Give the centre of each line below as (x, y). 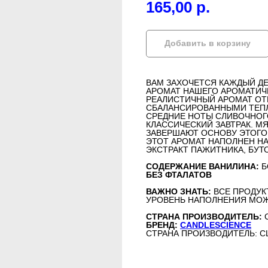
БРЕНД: (163, 225)
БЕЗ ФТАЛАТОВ (179, 175)
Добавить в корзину (208, 43)
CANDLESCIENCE (216, 225)
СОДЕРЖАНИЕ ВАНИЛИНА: (202, 166)
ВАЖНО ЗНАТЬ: (180, 191)
